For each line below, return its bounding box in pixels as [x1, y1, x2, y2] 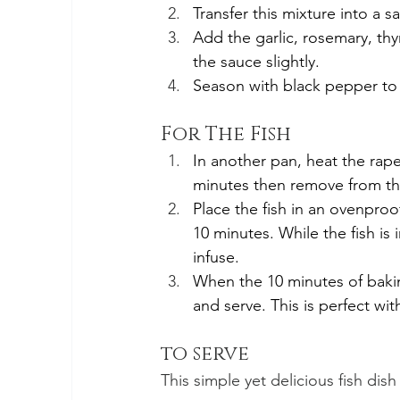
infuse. [193, 247, 239, 268]
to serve [161, 341, 249, 368]
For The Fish [161, 121, 291, 148]
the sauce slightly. [193, 52, 324, 72]
